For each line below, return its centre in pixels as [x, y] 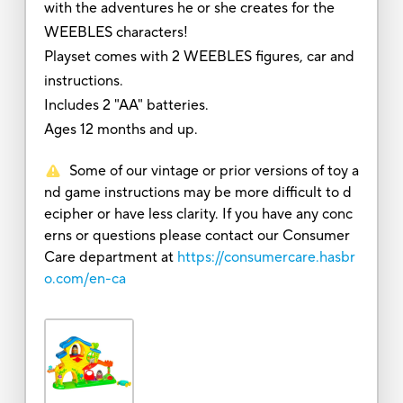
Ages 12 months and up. [121, 129]
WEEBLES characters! [116, 32]
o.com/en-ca [85, 278]
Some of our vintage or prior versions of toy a [214, 170]
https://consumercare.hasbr [266, 257]
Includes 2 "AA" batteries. [126, 105]
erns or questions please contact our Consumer [197, 235]
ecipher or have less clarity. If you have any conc [198, 214]
